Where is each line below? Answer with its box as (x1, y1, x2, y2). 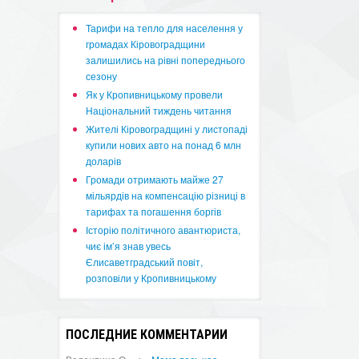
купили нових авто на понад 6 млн (86, 138, 242, 151)
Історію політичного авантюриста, (86, 223, 241, 236)
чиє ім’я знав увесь (86, 239, 171, 252)
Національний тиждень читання (86, 103, 232, 117)
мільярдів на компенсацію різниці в (86, 188, 246, 202)
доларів (86, 154, 122, 167)
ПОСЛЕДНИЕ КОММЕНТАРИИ (66, 327, 228, 342)
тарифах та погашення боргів (86, 204, 222, 218)
